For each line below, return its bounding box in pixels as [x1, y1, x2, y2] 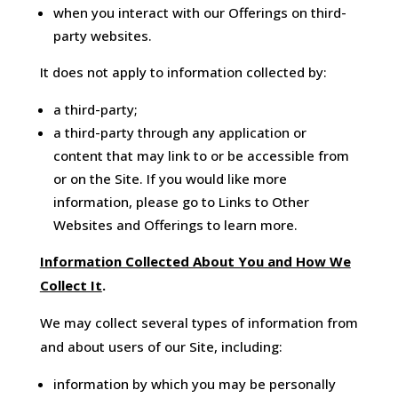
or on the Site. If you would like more [52, 170, 287, 188]
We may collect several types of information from [39, 314, 358, 332]
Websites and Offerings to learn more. [52, 216, 298, 235]
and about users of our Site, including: [39, 338, 283, 356]
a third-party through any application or [52, 123, 306, 142]
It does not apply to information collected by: [39, 63, 327, 82]
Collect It [39, 276, 102, 295]
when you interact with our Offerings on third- [52, 4, 346, 22]
